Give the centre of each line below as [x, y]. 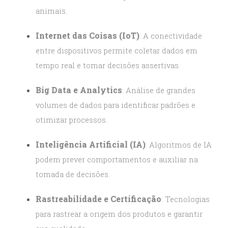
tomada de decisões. [73, 175]
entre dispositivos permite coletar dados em [117, 51]
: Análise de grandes [159, 91]
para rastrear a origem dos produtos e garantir [119, 214]
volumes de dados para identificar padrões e [116, 105]
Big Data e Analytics [79, 90]
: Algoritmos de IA [179, 145]
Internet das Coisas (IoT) [88, 36]
